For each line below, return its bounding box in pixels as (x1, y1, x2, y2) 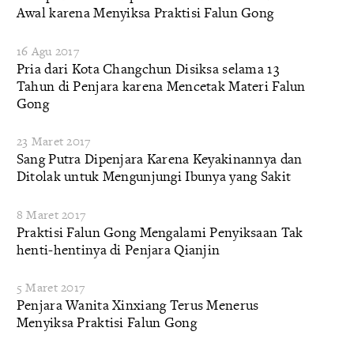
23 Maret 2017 (16, 133, 91, 150)
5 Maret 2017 (16, 279, 85, 296)
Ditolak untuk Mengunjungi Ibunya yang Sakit (16, 167, 292, 186)
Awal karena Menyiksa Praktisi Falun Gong (16, 2, 274, 21)
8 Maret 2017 (16, 205, 86, 223)
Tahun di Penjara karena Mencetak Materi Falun (16, 76, 306, 95)
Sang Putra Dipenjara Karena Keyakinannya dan (16, 149, 303, 168)
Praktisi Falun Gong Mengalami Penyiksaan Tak (16, 222, 303, 241)
